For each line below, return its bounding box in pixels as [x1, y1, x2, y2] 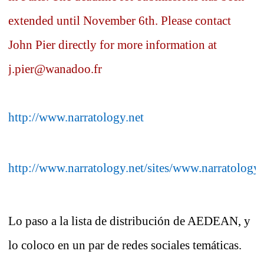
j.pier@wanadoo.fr [8, 62, 102, 77]
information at [143, 38, 217, 52]
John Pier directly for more [8, 38, 143, 52]
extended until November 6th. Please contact [8, 14, 231, 28]
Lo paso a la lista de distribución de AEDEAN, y [8, 214, 250, 229]
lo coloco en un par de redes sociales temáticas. [8, 238, 242, 253]
